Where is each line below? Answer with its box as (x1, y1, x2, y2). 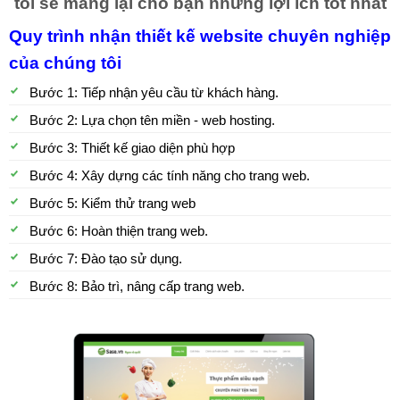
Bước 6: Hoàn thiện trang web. (29, 222, 208, 238)
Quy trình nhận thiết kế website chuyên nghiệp (8, 26, 392, 46)
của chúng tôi (8, 53, 121, 72)
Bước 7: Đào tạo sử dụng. (29, 250, 182, 266)
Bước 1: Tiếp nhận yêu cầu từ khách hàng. (29, 84, 279, 100)
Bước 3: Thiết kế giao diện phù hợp (29, 139, 235, 155)
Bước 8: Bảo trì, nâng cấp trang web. (29, 278, 245, 294)
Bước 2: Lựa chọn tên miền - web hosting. (29, 112, 275, 128)
